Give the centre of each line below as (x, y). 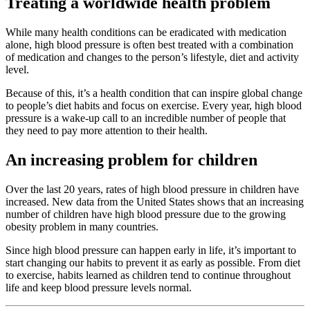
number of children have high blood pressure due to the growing (146, 214)
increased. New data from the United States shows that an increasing (155, 201)
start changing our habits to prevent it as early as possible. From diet (153, 262)
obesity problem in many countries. (82, 226)
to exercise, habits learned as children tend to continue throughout (148, 275)
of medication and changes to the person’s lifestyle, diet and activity (152, 57)
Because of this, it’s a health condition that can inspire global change (154, 93)
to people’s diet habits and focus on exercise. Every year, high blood (154, 106)
